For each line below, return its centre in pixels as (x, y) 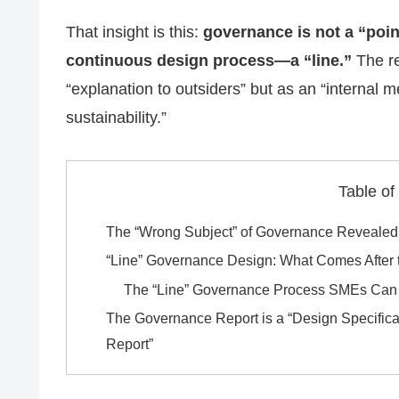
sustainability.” (116, 117)
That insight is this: (134, 32)
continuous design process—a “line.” (209, 60)
